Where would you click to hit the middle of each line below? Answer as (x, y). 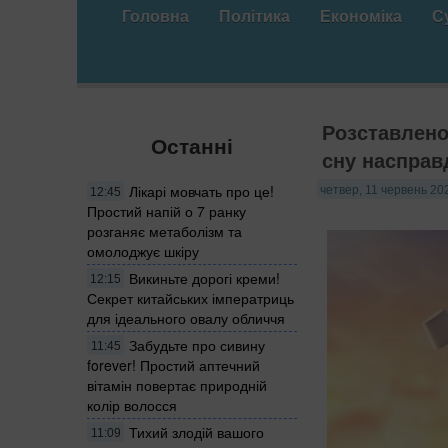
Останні (192, 145)
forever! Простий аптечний (173, 364)
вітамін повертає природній (177, 384)
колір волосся (132, 404)
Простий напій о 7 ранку (166, 210)
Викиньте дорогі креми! (204, 277)
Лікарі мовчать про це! (201, 190)
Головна (155, 15)
